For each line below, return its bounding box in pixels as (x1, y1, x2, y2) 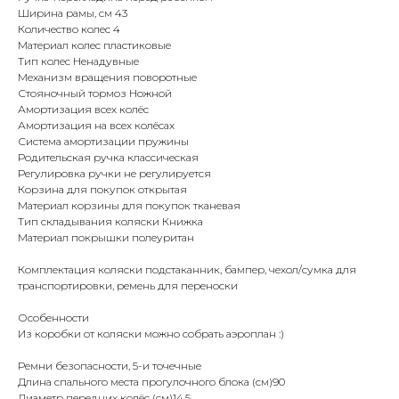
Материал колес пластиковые (18, 38, 171, 53)
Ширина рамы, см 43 (18, 6, 127, 20)
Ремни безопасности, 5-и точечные (18, 359, 201, 373)
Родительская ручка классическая (18, 151, 199, 165)
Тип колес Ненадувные (18, 54, 139, 69)
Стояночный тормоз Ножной (18, 86, 172, 101)
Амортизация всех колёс (18, 102, 149, 117)
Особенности (18, 311, 89, 325)
